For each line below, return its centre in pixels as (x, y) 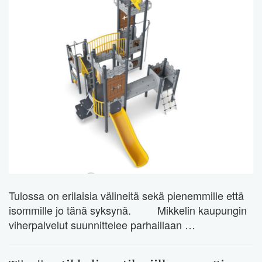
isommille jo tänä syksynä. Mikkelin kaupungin (128, 210)
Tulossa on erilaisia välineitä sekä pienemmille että (126, 196)
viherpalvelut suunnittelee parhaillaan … (102, 225)
